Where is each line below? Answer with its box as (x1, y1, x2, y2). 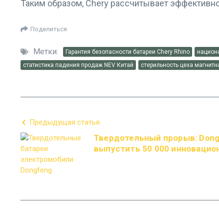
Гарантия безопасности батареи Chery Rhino (66, 48, 190, 55)
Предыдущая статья (29, 118, 100, 127)
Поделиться (30, 25, 67, 33)
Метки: (33, 47, 58, 56)
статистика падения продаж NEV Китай (23, 62, 133, 68)
